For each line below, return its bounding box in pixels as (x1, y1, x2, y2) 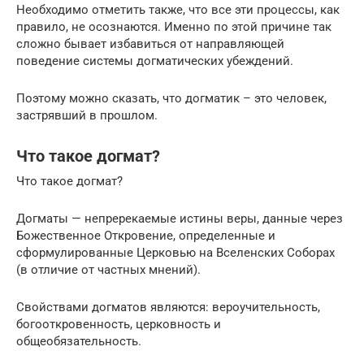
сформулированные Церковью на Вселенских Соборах (16, 245, 335, 260)
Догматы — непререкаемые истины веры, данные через (16, 210, 343, 226)
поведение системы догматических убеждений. (16, 53, 293, 68)
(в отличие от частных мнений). (16, 262, 204, 277)
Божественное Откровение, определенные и (16, 227, 275, 243)
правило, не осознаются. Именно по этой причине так (16, 19, 331, 34)
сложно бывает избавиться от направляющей (16, 36, 284, 51)
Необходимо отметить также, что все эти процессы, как (16, 2, 340, 17)
